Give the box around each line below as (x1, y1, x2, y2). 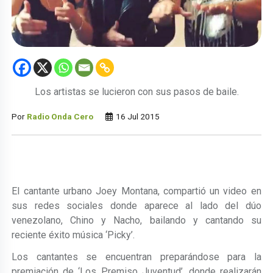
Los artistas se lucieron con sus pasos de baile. (34, 85, 239, 97)
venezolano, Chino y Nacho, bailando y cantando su (12, 214, 261, 226)
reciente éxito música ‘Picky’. (12, 229, 135, 241)
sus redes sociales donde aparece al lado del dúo (12, 199, 261, 211)
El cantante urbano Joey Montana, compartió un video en (12, 185, 261, 197)
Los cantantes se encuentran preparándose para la (12, 250, 261, 263)
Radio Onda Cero (27, 111, 94, 121)
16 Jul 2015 (114, 111, 160, 121)
